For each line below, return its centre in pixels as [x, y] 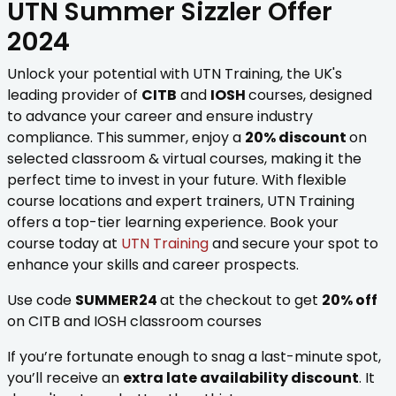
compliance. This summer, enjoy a [126, 138]
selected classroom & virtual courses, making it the [184, 159]
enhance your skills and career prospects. [153, 265]
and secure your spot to [293, 244]
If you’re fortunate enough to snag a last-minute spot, [194, 357]
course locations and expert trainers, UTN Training [181, 202]
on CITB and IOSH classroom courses [134, 322]
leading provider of [74, 95]
